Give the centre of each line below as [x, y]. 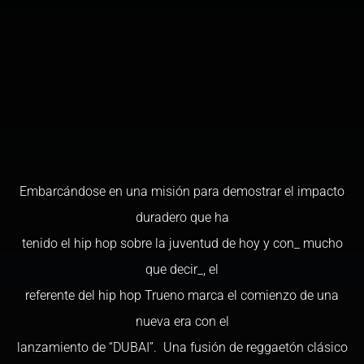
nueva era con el [182, 321]
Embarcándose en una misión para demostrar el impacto [182, 191]
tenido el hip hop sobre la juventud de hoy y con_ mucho [182, 243]
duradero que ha [182, 217]
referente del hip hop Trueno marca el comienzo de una [182, 295]
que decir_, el [182, 269]
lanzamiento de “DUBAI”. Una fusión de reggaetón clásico [182, 347]
